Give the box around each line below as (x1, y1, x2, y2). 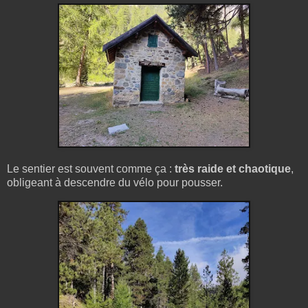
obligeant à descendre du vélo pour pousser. (7, 176, 223, 188)
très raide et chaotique (175, 162, 291, 175)
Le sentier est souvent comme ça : (7, 162, 175, 175)
